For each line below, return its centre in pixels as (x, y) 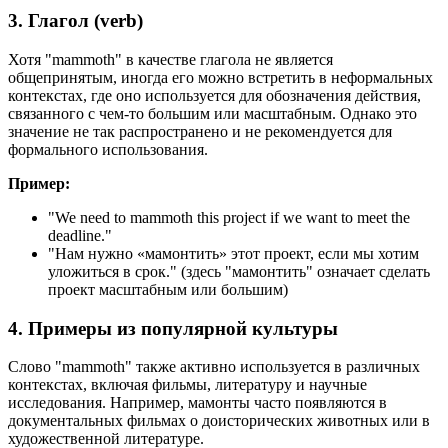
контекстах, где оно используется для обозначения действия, (214, 95)
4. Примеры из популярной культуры (173, 328)
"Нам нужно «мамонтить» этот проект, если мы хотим (233, 253)
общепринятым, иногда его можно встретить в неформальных (220, 77)
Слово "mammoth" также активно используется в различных (214, 367)
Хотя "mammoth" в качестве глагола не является (170, 59)
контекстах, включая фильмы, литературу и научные (187, 385)
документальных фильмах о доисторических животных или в (219, 421)
